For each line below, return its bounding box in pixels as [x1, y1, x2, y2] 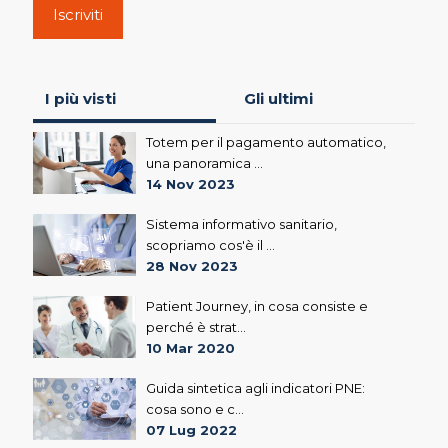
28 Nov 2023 [146, 257, 239, 274]
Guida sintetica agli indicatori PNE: [146, 379, 366, 396]
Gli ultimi [243, 88, 313, 108]
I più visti [45, 88, 116, 108]
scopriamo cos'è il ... [146, 236, 276, 253]
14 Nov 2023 [146, 175, 236, 192]
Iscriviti [53, 4, 103, 24]
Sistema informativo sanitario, [146, 215, 338, 232]
